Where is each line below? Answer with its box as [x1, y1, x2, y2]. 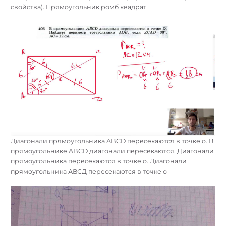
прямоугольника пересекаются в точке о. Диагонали [11, 157, 187, 165]
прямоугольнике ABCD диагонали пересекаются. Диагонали [11, 147, 214, 155]
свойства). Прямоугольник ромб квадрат [11, 3, 146, 11]
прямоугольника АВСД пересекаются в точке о [11, 167, 167, 176]
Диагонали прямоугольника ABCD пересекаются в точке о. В [11, 137, 213, 145]
